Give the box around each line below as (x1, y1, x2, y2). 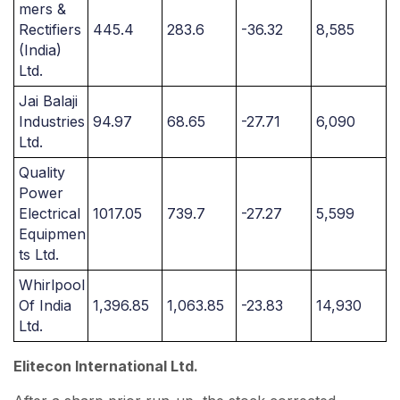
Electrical (19, 204, 80, 222)
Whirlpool (19, 276, 85, 294)
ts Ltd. (19, 246, 59, 263)
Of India (19, 296, 71, 314)
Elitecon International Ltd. (13, 357, 198, 375)
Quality (19, 163, 65, 181)
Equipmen (19, 225, 86, 243)
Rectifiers (19, 21, 81, 38)
